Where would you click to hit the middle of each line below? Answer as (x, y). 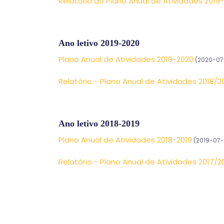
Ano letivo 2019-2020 (99, 43)
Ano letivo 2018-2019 (99, 123)
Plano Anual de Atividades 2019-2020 (126, 59)
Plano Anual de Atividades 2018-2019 (125, 140)
